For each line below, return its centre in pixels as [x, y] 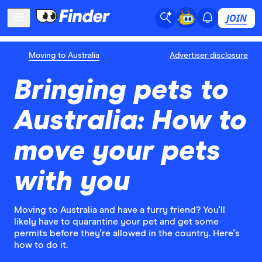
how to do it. [41, 245]
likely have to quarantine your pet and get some [116, 221]
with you [72, 182]
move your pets [117, 151]
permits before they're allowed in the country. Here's [127, 233]
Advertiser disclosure [209, 55]
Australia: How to [130, 121]
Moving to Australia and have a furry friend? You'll [120, 210]
